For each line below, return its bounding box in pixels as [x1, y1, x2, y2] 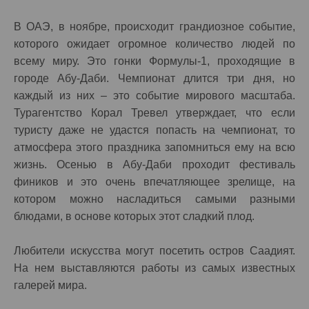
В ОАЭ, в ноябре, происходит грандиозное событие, [14, 21, 295, 32]
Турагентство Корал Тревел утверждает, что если [14, 107, 295, 119]
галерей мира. [14, 279, 87, 291]
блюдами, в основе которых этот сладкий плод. [14, 210, 260, 222]
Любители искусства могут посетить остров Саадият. [14, 245, 295, 257]
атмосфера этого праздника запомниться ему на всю [14, 141, 295, 153]
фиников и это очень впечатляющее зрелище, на [14, 176, 295, 188]
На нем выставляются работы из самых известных [14, 262, 295, 274]
